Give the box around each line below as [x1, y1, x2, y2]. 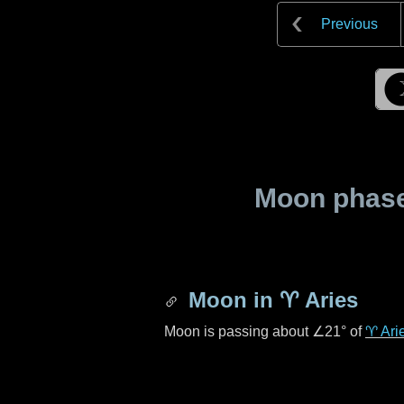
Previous [321, 16, 378, 32]
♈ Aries [280, 288, 358, 312]
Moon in [182, 288, 280, 312]
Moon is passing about [164, 324, 312, 339]
